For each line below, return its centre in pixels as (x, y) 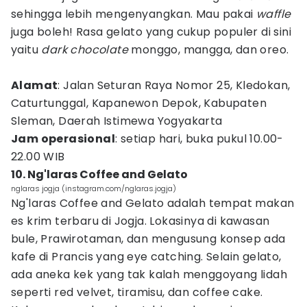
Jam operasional (63, 139)
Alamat (35, 85)
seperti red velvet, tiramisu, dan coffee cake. (137, 292)
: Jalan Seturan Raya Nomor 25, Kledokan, (174, 85)
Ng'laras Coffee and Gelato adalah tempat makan (153, 203)
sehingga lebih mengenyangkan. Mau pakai (134, 14)
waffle (274, 14)
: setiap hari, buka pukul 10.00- (199, 139)
